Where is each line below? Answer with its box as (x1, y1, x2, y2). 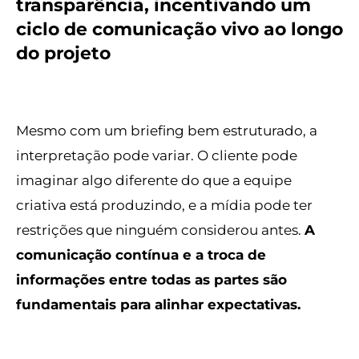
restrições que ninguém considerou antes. (16, 221, 305, 239)
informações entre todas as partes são (16, 271, 287, 288)
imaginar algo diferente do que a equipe (16, 171, 292, 189)
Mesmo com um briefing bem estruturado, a (16, 122, 317, 139)
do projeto (16, 42, 111, 64)
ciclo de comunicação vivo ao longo (16, 18, 343, 40)
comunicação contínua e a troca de (16, 246, 266, 264)
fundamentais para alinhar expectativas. (16, 296, 305, 313)
